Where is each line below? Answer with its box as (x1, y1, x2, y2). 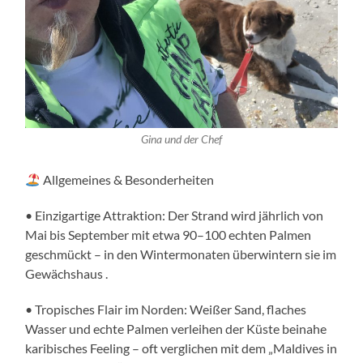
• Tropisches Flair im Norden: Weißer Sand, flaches (25, 301, 307, 318)
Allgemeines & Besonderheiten (40, 172, 214, 188)
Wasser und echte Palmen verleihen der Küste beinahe (25, 321, 327, 337)
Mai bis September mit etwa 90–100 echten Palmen (25, 227, 312, 243)
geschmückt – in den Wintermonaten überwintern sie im (25, 246, 337, 263)
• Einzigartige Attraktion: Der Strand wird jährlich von (25, 207, 324, 224)
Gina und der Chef (140, 133, 222, 147)
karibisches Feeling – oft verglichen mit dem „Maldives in (25, 340, 338, 357)
